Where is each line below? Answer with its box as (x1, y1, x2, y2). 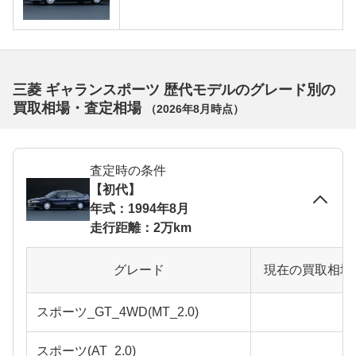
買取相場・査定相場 (13, 99, 145, 116)
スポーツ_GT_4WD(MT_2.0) (37, 304, 199, 319)
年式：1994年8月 (90, 201, 189, 215)
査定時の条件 (90, 163, 166, 177)
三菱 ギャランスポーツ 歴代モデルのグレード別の (13, 81, 335, 98)
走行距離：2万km (90, 220, 192, 234)
